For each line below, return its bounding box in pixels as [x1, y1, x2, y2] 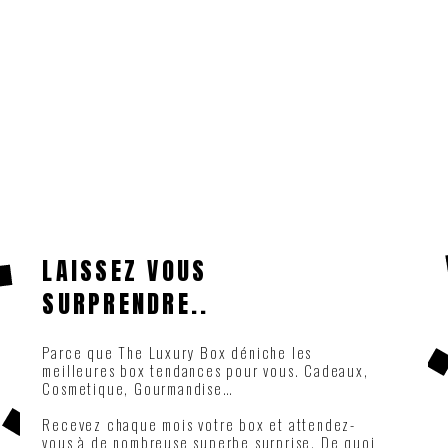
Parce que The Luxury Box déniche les [42, 341, 313, 364]
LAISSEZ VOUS [42, 253, 208, 290]
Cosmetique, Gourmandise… [42, 377, 234, 400]
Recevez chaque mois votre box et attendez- [42, 413, 356, 436]
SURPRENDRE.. [42, 286, 210, 323]
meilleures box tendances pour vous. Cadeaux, [42, 359, 369, 382]
